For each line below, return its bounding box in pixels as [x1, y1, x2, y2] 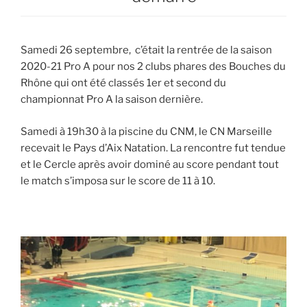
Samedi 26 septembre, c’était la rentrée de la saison [21, 44, 272, 57]
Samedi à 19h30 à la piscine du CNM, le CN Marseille [21, 125, 272, 138]
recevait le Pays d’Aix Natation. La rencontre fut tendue [21, 141, 286, 154]
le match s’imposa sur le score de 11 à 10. [21, 174, 215, 187]
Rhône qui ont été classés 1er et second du [21, 77, 226, 90]
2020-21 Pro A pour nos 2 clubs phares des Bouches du [21, 60, 286, 73]
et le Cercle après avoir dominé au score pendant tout [21, 158, 279, 171]
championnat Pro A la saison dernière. [21, 93, 205, 106]
